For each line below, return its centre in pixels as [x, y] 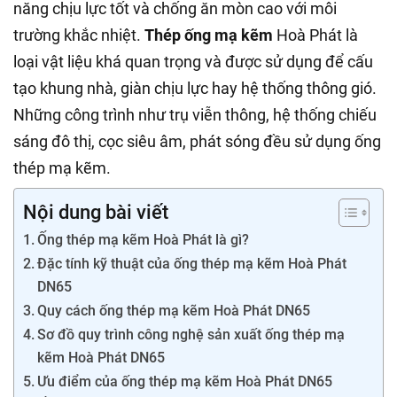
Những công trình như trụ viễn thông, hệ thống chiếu [195, 115]
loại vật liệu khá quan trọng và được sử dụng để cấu [193, 62]
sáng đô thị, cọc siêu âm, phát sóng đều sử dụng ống [197, 142]
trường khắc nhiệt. [79, 35]
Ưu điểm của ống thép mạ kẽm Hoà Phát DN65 [185, 382]
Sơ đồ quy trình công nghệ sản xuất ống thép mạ [191, 335]
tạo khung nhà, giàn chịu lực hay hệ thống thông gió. [195, 89]
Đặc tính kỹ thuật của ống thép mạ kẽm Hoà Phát [192, 264]
